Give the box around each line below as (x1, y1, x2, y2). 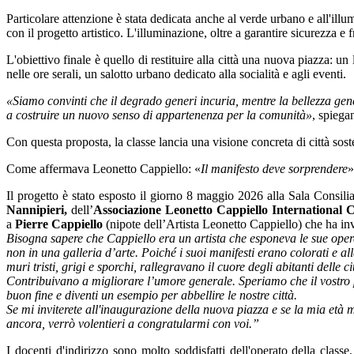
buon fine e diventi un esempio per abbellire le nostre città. (6, 288, 300, 303)
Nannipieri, (6, 203, 67, 217)
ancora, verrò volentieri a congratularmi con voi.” (6, 317, 262, 331)
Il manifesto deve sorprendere (201, 162, 348, 176)
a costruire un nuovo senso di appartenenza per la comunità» (6, 108, 312, 122)
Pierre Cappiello (15, 217, 103, 232)
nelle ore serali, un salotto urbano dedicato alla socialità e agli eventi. (6, 67, 346, 81)
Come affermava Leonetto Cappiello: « (6, 162, 201, 176)
